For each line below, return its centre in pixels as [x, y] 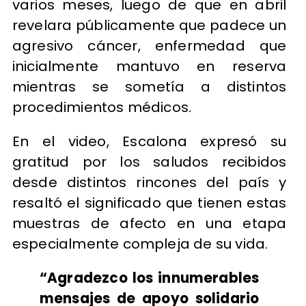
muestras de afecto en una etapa [149, 224]
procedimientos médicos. [102, 107]
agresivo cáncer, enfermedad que [149, 45]
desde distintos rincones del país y [149, 183]
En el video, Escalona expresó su [149, 142]
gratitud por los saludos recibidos [149, 162]
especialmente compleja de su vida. [140, 244]
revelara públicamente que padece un [149, 25]
